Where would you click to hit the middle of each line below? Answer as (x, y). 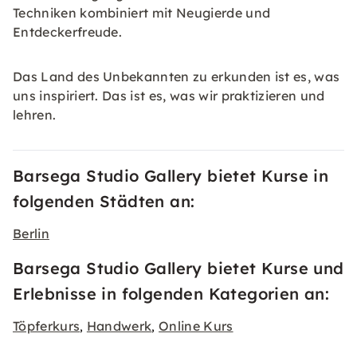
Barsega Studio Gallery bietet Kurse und (178, 268)
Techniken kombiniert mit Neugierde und (142, 13)
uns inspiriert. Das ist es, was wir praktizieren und (169, 96)
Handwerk (119, 326)
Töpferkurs (47, 326)
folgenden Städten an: (104, 201)
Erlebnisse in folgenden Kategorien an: (171, 294)
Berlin (31, 233)
